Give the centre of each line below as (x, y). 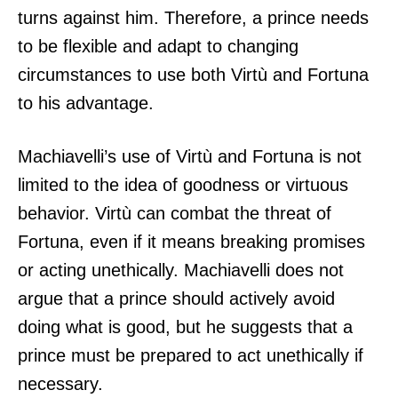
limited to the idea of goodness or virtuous (183, 184)
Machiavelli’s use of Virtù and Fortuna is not (190, 156)
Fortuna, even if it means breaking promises (191, 241)
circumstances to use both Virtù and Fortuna (193, 74)
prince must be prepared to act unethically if (191, 355)
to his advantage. (86, 103)
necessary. (60, 383)
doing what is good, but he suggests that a (185, 326)
